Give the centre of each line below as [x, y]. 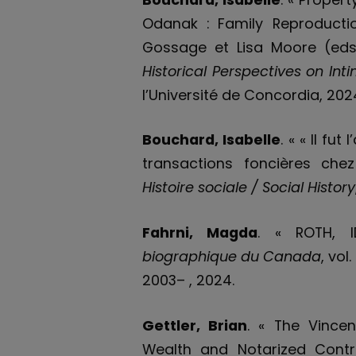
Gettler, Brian [195, 325]
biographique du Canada [232, 257]
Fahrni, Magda [200, 233]
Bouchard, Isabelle [212, 140]
